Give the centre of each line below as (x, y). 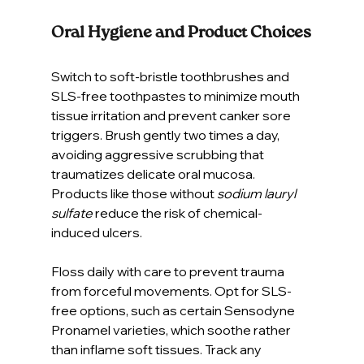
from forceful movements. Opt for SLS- (171, 290)
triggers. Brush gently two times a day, (166, 134)
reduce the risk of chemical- (177, 212)
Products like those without (134, 193)
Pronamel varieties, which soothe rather (172, 329)
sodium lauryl (257, 193)
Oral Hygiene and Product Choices (181, 33)
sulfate (71, 212)
